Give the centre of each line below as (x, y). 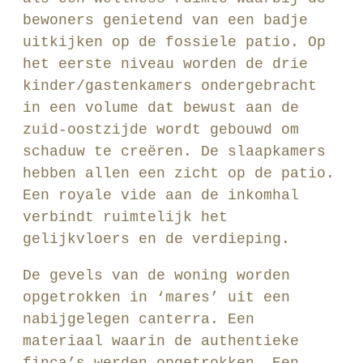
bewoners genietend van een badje (165, 20)
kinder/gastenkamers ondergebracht (170, 86)
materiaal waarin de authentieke (161, 341)
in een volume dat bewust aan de (161, 108)
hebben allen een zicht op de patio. (179, 173)
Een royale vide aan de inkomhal (161, 195)
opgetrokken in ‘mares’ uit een (156, 297)
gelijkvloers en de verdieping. (156, 239)
